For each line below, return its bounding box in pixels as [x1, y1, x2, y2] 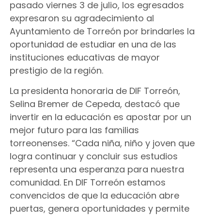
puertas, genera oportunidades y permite [10, 202, 189, 215]
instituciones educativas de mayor [10, 51, 160, 64]
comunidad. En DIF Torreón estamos [10, 176, 166, 188]
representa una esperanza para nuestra [10, 163, 184, 175]
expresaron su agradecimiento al [10, 12, 154, 25]
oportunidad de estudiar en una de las [10, 38, 176, 51]
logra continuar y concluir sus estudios [10, 150, 178, 162]
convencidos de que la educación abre [10, 189, 179, 201]
